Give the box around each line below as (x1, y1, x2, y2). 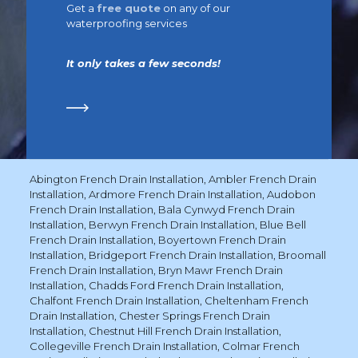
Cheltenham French (204, 293, 308, 307)
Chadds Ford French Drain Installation (88, 278, 281, 292)
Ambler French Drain (208, 172, 316, 185)
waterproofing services (66, 16, 187, 30)
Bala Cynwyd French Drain (157, 202, 295, 216)
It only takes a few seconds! (66, 56, 221, 70)
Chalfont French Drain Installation (29, 293, 200, 307)
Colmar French (221, 339, 300, 352)
